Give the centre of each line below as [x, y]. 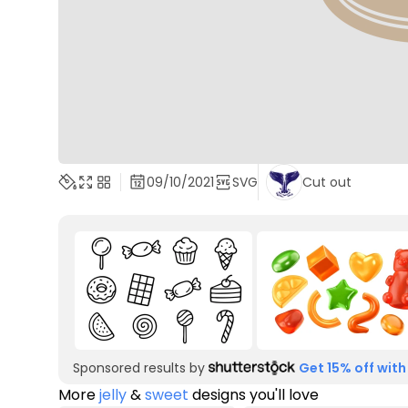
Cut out [327, 182]
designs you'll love [254, 395]
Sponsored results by [139, 368]
